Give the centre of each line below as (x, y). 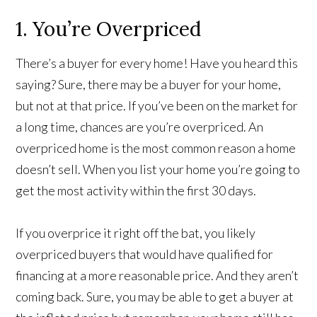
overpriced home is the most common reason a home (156, 148)
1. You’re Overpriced (109, 29)
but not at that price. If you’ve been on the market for (157, 105)
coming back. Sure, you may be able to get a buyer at (155, 296)
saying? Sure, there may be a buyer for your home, (149, 84)
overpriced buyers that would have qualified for (145, 254)
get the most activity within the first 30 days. (136, 190)
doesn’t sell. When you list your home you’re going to (158, 169)
